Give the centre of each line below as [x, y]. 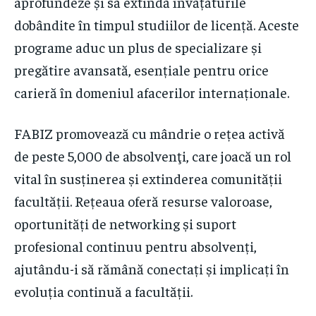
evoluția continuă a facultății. [103, 291]
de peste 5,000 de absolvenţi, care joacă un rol [153, 155]
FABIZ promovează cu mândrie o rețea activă [150, 133]
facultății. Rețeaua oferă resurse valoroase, [143, 200]
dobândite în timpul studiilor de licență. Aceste [157, 24]
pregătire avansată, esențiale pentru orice [141, 69]
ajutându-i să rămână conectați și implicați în [152, 268]
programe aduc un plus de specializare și [138, 47]
